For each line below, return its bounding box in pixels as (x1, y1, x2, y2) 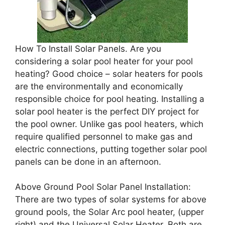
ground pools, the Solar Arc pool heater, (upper (15, 207, 204, 217)
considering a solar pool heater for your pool (15, 56, 193, 66)
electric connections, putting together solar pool (15, 144, 207, 154)
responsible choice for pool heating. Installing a (15, 93, 204, 104)
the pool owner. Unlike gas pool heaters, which (15, 119, 203, 129)
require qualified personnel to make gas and (15, 131, 193, 142)
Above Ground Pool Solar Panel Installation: (15, 182, 191, 192)
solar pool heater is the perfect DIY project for (15, 106, 199, 117)
